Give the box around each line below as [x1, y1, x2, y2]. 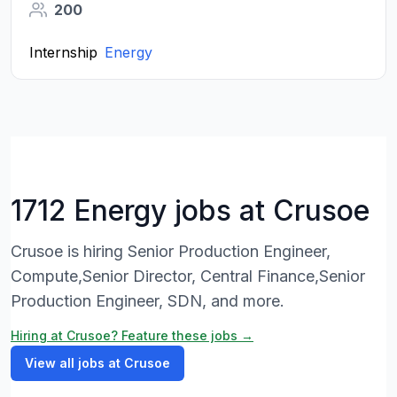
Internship [29, 43, 97, 61]
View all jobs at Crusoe [25, 355, 170, 370]
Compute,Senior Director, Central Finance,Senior [11, 267, 365, 285]
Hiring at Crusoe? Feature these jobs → [11, 328, 253, 343]
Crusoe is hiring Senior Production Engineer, [11, 242, 331, 261]
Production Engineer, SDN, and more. [11, 292, 284, 310]
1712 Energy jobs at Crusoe [11, 193, 370, 228]
